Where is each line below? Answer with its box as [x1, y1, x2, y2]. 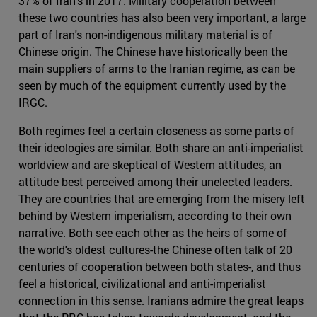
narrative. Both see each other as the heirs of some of [18, 225, 287, 241]
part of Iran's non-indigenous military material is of [18, 27, 272, 42]
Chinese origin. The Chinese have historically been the [18, 44, 287, 59]
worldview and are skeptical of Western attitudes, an [18, 157, 282, 173]
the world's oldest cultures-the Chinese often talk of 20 [18, 242, 292, 258]
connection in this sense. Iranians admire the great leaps [18, 293, 304, 309]
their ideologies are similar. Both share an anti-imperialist [18, 140, 304, 156]
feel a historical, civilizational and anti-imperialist [18, 276, 266, 292]
